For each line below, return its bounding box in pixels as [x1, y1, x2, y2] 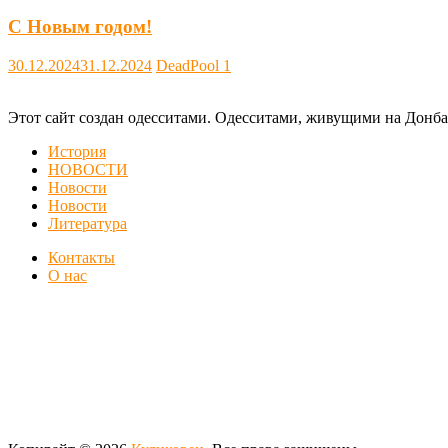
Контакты [48, 248, 115, 266]
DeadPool [156, 56, 223, 74]
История [48, 142, 106, 160]
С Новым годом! [8, 15, 152, 37]
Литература [48, 214, 127, 232]
